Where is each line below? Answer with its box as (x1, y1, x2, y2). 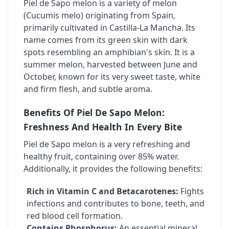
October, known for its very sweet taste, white (24, 71, 200, 82)
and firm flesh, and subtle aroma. (24, 83, 152, 95)
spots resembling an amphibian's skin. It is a (24, 47, 195, 58)
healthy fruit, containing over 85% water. (24, 151, 179, 162)
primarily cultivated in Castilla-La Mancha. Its (24, 22, 195, 33)
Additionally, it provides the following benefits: (24, 163, 202, 174)
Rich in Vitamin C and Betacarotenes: (27, 186, 178, 197)
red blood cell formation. (27, 210, 123, 221)
